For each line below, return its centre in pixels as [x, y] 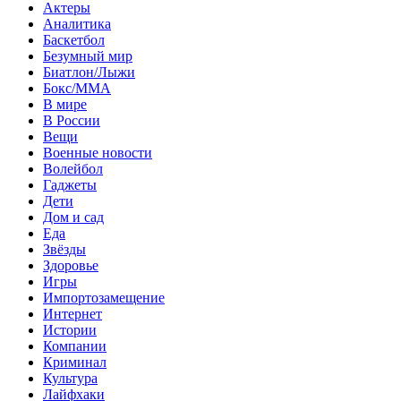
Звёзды [64, 249]
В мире [65, 104]
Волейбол [73, 168]
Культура [70, 378]
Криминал [75, 362]
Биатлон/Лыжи [89, 72]
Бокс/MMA [77, 88]
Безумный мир [88, 55]
